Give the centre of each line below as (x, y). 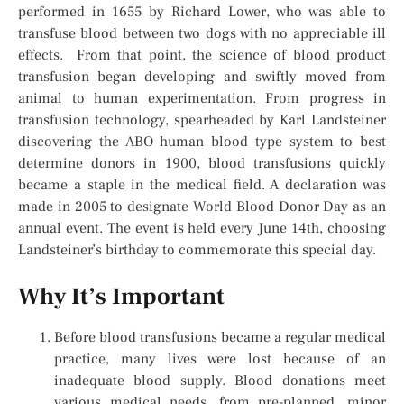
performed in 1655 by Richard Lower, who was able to (202, 12)
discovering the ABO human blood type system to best (202, 142)
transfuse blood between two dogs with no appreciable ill (202, 34)
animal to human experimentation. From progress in (202, 99)
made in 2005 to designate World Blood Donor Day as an (202, 207)
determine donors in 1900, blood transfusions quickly (202, 164)
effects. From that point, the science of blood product (202, 55)
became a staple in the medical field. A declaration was (202, 185)
